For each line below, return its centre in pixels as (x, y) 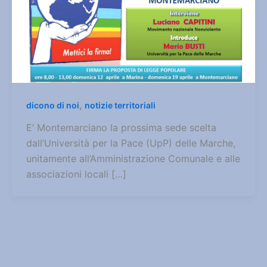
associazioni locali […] (76, 174)
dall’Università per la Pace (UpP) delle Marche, (131, 143)
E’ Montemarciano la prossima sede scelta (121, 128)
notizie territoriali (120, 105)
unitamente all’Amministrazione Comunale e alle (133, 159)
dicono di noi (53, 105)
